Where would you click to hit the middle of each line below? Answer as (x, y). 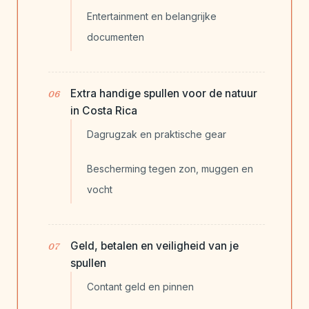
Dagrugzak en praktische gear (157, 134)
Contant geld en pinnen (140, 287)
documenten (116, 37)
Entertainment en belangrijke (152, 17)
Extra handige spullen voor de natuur (164, 94)
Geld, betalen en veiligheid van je (154, 246)
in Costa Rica (104, 111)
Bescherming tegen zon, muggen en (170, 169)
